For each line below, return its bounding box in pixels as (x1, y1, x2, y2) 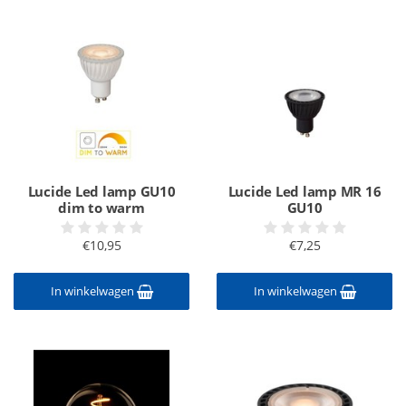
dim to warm (58, 198, 145, 217)
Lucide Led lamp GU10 (27, 182, 176, 200)
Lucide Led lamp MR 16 (227, 182, 382, 200)
